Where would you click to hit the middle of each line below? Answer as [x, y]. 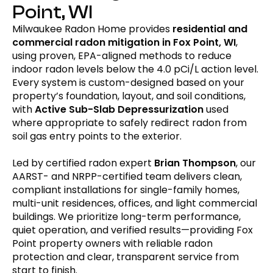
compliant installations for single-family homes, [126, 190]
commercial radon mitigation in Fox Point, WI [124, 42]
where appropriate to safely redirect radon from [129, 123]
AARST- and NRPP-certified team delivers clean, [127, 176]
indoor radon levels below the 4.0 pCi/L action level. [135, 69]
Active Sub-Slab [75, 109]
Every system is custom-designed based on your [128, 83]
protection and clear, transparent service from [126, 257]
